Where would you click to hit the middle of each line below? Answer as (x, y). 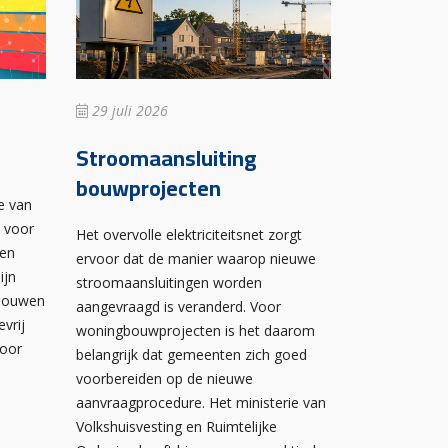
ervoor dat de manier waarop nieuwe (196, 258)
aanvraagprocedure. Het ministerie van (201, 402)
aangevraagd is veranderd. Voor (178, 306)
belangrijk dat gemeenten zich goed (191, 354)
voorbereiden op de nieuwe (164, 378)
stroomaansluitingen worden (169, 282)
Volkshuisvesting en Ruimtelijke (176, 426)
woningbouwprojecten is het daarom (195, 330)
